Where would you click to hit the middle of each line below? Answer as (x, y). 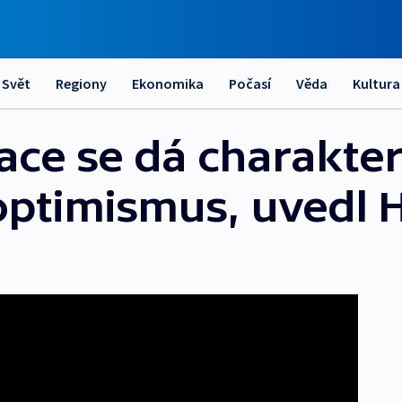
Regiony (81, 83)
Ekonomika (168, 83)
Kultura (376, 83)
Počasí (250, 83)
